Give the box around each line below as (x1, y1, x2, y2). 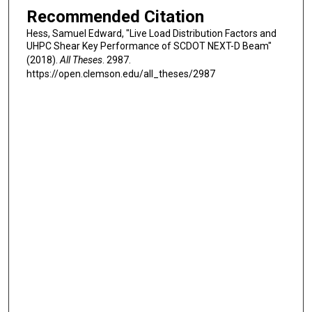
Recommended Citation (26, 6, 204, 26)
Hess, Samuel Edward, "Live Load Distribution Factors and (26, 27, 276, 39)
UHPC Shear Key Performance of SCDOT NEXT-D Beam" (26, 40, 272, 52)
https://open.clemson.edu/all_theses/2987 (26, 68, 215, 79)
